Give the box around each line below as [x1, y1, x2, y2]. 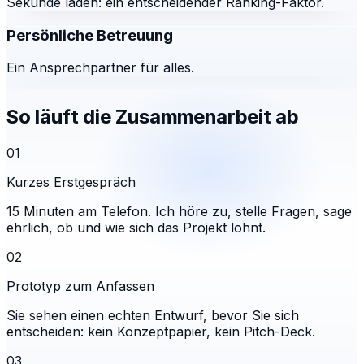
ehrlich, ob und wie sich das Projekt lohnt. [6, 219, 266, 236]
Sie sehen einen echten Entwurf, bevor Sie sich [6, 307, 299, 324]
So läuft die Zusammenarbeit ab [6, 105, 298, 129]
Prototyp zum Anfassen [6, 278, 154, 295]
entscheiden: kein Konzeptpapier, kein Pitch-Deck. [6, 323, 315, 340]
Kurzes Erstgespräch [6, 174, 136, 191]
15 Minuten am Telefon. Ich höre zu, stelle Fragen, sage [6, 203, 352, 220]
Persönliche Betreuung [6, 25, 173, 45]
